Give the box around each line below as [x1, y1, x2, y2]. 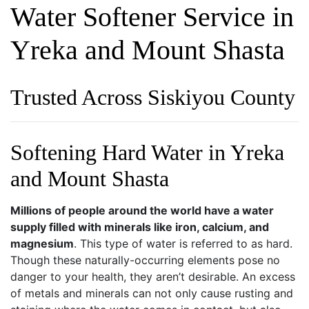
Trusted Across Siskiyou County [10, 84, 295, 110]
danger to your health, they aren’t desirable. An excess [10, 269, 295, 283]
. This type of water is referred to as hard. [74, 236, 292, 250]
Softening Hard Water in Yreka [10, 139, 284, 165]
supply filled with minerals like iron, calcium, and [10, 219, 269, 234]
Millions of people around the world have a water [10, 203, 274, 217]
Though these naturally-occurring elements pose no [10, 252, 280, 267]
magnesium [10, 236, 74, 250]
